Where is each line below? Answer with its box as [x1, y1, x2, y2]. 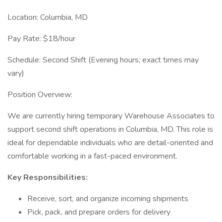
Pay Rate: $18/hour [7, 33, 75, 44]
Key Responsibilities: [7, 172, 88, 183]
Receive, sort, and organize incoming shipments [27, 193, 188, 204]
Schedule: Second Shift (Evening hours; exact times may [7, 55, 199, 65]
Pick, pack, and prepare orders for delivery [27, 207, 170, 218]
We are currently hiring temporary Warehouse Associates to [7, 111, 215, 121]
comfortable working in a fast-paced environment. [7, 151, 177, 162]
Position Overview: [7, 89, 72, 100]
